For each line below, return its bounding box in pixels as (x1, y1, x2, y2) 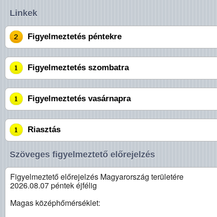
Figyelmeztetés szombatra (28, 63, 129, 73)
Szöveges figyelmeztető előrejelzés (10, 150, 155, 160)
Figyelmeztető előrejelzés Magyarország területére (10, 171, 184, 183)
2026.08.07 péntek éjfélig (10, 180, 97, 191)
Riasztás (28, 125, 61, 135)
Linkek (10, 8, 37, 18)
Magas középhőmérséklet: (10, 197, 100, 209)
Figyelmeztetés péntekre (28, 32, 122, 42)
